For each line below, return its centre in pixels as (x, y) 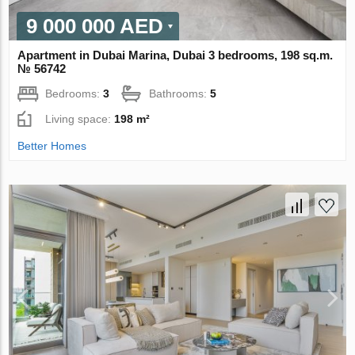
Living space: (80, 119)
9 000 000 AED (95, 27)
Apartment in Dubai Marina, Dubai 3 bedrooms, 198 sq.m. (176, 55)
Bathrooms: (180, 94)
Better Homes (52, 146)
